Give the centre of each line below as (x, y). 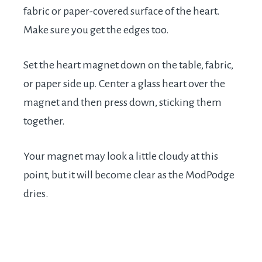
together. (44, 121)
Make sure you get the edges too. (96, 30)
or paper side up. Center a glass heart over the (124, 84)
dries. (36, 194)
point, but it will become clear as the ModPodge (129, 175)
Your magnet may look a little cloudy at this (121, 156)
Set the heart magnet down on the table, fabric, (128, 65)
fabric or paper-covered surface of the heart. (122, 11)
